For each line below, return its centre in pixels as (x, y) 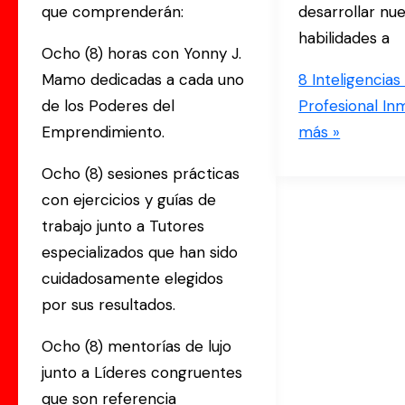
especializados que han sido (139, 253)
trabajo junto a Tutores (122, 226)
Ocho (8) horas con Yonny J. (141, 54)
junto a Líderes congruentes (141, 373)
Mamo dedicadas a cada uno (142, 80)
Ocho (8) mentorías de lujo (136, 347)
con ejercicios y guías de (128, 200)
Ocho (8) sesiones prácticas (140, 174)
